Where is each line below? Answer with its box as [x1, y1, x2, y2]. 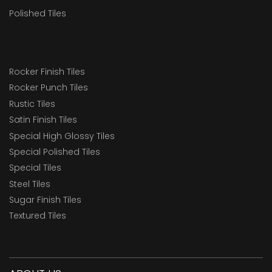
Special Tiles [9, 161, 61, 174]
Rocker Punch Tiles [9, 81, 88, 94]
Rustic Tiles [9, 97, 55, 110]
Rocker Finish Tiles [9, 65, 85, 78]
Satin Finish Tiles [9, 114, 77, 126]
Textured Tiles [9, 209, 66, 222]
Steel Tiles [9, 177, 50, 190]
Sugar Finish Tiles [9, 194, 81, 206]
